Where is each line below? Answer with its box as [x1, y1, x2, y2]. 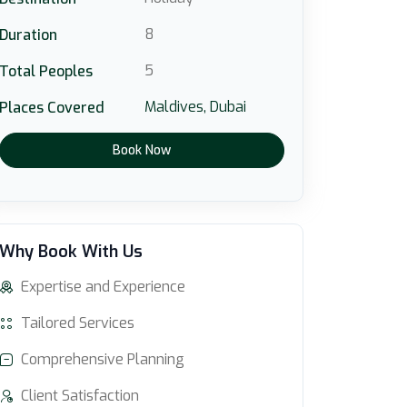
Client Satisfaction [21, 386, 139, 405]
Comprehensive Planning [21, 350, 184, 369]
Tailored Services [21, 313, 134, 333]
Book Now [113, 142, 171, 159]
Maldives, [144, 97, 206, 116]
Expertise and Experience [21, 277, 185, 296]
